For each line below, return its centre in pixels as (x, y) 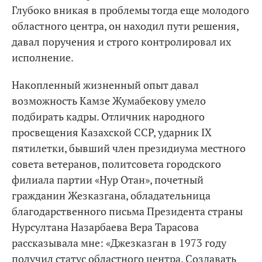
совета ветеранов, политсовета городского (116, 163)
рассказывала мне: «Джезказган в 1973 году (119, 242)
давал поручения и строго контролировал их (121, 41)
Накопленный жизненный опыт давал (105, 85)
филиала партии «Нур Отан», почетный (108, 179)
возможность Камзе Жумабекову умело (109, 100)
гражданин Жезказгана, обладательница (111, 195)
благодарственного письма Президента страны (127, 211)
